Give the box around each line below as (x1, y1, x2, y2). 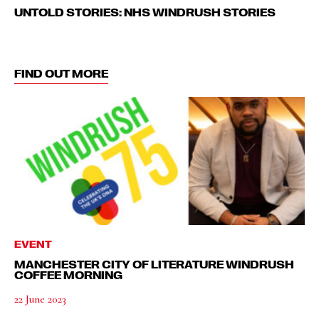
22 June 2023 (14, 291, 66, 306)
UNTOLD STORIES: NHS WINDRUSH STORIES (14, 5, 276, 19)
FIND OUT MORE (14, 66, 108, 80)
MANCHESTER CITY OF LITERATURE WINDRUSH (14, 257, 294, 271)
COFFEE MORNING (14, 268, 122, 281)
